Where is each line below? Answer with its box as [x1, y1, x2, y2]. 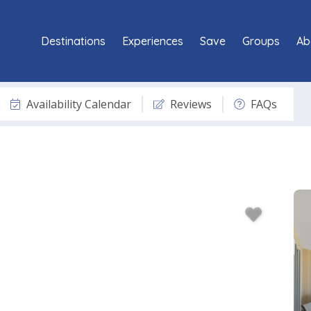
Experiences [122, 33, 183, 48]
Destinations [41, 33, 106, 48]
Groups [242, 33, 280, 48]
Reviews [170, 96, 212, 112]
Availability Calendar [26, 96, 131, 112]
